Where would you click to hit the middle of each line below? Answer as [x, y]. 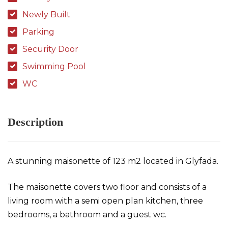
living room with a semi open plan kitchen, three [105, 201]
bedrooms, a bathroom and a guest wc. [88, 215]
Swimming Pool [54, 66]
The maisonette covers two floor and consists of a [107, 187]
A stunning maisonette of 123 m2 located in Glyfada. [113, 161]
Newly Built [46, 15]
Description [35, 122]
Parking [38, 32]
